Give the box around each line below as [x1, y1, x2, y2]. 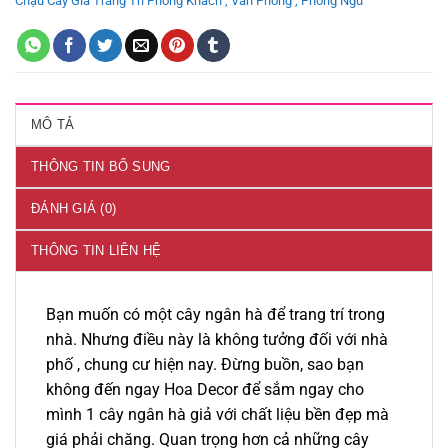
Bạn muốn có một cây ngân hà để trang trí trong [46, 304, 385, 324]
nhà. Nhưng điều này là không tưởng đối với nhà [46, 329, 388, 349]
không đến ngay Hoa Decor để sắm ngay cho [46, 379, 364, 399]
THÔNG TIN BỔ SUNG [31, 158, 171, 174]
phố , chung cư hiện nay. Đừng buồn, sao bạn [46, 354, 364, 374]
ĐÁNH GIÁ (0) [31, 200, 117, 216]
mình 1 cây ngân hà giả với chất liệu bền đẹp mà [46, 404, 389, 424]
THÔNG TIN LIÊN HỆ [31, 242, 162, 258]
